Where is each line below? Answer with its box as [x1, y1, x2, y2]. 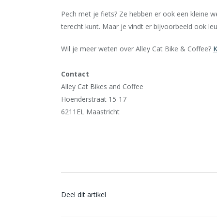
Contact [61, 69, 89, 78]
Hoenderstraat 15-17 [61, 94, 126, 104]
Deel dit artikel [61, 190, 106, 199]
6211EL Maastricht [61, 107, 120, 116]
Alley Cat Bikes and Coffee [61, 82, 143, 91]
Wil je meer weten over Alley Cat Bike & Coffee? [61, 44, 213, 53]
